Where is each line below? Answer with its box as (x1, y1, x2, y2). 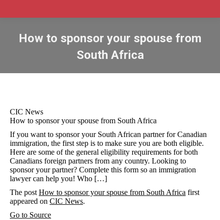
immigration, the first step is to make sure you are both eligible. (10, 139, 204, 147)
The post (10, 188, 39, 196)
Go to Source (10, 211, 51, 219)
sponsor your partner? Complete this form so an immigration (10, 165, 196, 174)
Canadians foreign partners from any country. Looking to (10, 157, 186, 165)
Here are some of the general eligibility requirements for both (10, 148, 198, 156)
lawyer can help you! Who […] (10, 174, 107, 183)
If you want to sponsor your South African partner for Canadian (10, 130, 207, 138)
